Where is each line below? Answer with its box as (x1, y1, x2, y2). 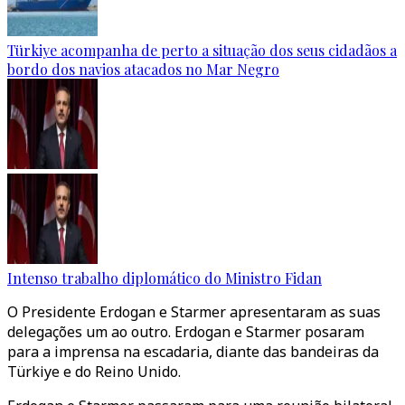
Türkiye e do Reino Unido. (7, 362, 181, 381)
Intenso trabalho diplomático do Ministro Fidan (7, 268, 322, 287)
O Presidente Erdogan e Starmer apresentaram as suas (7, 302, 381, 322)
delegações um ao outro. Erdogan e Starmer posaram (7, 322, 364, 342)
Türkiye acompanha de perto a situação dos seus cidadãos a (7, 41, 397, 60)
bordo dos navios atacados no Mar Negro (7, 60, 279, 79)
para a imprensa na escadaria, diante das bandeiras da (7, 342, 379, 362)
